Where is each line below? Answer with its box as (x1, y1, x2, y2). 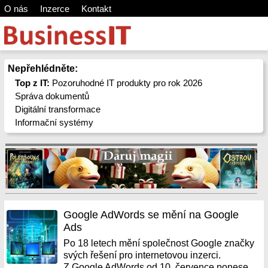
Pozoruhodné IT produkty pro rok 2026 (50, 78, 203, 88)
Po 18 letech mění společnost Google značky (63, 238, 255, 248)
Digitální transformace (15, 104, 101, 114)
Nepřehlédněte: (7, 63, 78, 74)
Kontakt (81, 4, 111, 14)
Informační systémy (15, 117, 94, 127)
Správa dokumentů (15, 91, 90, 101)
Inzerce (39, 4, 69, 14)
